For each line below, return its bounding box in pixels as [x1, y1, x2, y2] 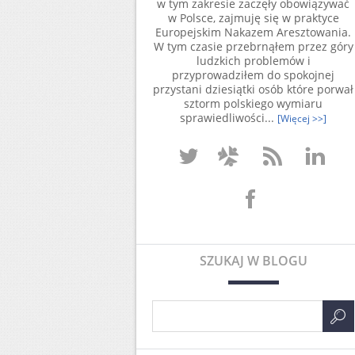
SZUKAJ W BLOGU [199, 252, 307, 269]
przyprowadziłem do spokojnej [172, 67, 334, 82]
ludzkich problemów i [196, 53, 311, 68]
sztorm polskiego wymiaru [184, 96, 323, 111]
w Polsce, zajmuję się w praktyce [167, 10, 339, 25]
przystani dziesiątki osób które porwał [153, 82, 353, 97]
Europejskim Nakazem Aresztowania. [155, 25, 351, 40]
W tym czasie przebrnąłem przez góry [153, 39, 353, 54]
